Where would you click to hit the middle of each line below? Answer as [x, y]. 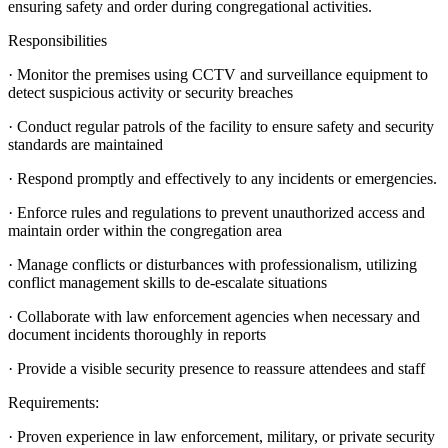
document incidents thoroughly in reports [137, 334]
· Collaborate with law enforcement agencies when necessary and [214, 316]
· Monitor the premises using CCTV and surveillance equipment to [218, 74]
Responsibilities [57, 40]
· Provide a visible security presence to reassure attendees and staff [216, 368]
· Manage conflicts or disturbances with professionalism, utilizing [212, 264]
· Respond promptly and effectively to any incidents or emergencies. [222, 178]
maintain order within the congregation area [145, 230]
